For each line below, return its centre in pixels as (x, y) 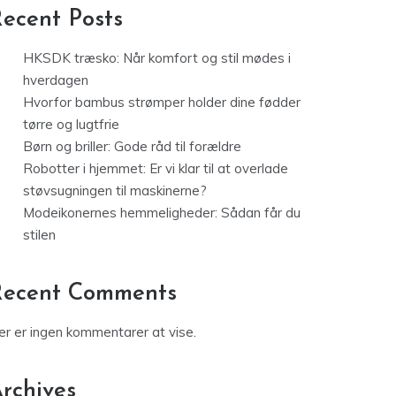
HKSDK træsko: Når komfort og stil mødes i (157, 58)
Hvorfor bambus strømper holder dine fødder (162, 103)
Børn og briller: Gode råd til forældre (132, 147)
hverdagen (56, 80)
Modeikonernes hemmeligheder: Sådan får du (162, 213)
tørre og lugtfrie (71, 125)
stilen (39, 235)
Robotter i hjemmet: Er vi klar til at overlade (156, 169)
